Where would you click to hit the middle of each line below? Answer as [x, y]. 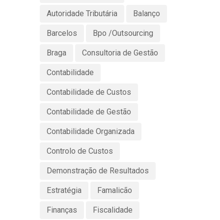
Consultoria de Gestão [120, 53]
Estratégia [64, 190]
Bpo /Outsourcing [123, 33]
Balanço [146, 13]
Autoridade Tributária [82, 13]
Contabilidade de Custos [89, 92]
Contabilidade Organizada [90, 131]
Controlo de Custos [80, 151]
